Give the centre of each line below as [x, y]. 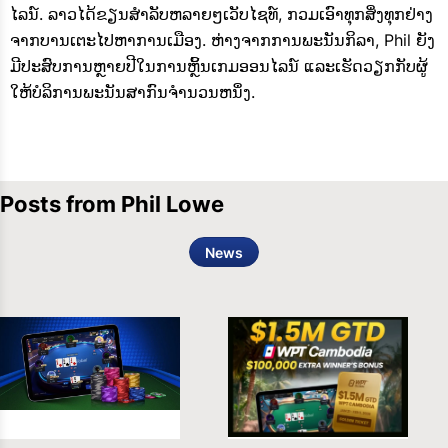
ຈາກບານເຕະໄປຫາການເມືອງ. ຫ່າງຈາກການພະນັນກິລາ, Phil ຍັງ [222, 40]
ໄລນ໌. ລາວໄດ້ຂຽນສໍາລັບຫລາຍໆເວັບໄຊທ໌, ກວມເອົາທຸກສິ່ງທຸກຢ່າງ [221, 14]
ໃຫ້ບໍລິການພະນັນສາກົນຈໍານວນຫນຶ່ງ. [132, 92]
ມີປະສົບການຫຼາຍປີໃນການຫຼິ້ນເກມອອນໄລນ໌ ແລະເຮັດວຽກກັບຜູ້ [219, 66]
